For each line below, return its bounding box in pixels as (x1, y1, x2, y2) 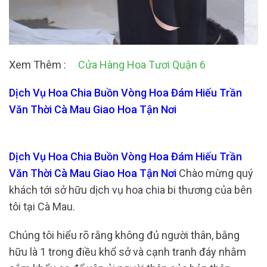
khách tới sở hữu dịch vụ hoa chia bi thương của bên (9, 184, 252, 197)
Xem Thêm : (9, 58, 78, 71)
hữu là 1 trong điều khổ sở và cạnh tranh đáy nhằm (9, 245, 246, 258)
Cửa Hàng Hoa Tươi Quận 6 (78, 58, 206, 71)
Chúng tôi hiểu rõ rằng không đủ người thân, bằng (9, 228, 240, 241)
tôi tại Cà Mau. (9, 200, 75, 213)
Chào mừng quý (179, 167, 253, 180)
